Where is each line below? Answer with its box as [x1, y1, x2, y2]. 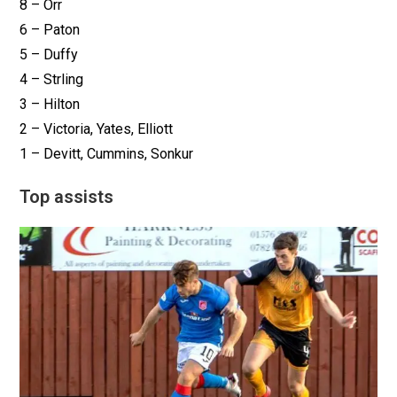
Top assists [19, 185, 114, 207]
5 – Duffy [19, 45, 79, 63]
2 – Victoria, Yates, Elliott [19, 120, 174, 137]
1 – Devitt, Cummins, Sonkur [19, 144, 194, 162]
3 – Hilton [19, 95, 81, 113]
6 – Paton [19, 20, 81, 38]
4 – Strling [19, 70, 84, 88]
